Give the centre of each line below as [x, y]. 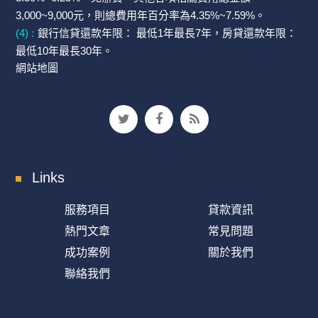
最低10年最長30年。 [65, 51]
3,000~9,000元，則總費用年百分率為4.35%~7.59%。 [141, 15]
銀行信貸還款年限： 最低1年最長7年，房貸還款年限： [168, 33]
